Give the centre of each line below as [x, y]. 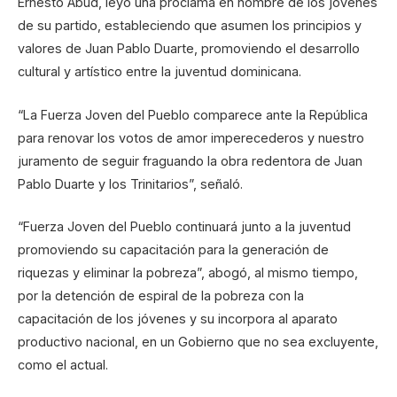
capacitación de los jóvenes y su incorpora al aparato [178, 318]
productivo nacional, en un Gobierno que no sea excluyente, [198, 341]
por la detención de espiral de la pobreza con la [161, 295]
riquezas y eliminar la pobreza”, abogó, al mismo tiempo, [188, 272]
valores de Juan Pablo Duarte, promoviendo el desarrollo [189, 49]
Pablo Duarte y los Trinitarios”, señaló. [130, 183]
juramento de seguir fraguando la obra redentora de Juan [190, 160]
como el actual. [63, 364]
